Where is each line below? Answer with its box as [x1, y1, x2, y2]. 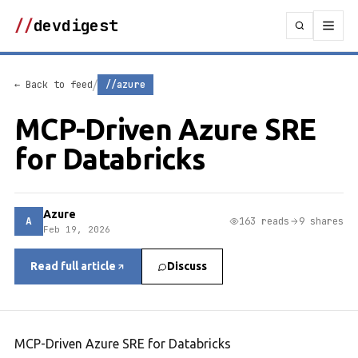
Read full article [30, 260, 116, 272]
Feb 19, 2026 [43, 224, 110, 235]
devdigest [33, 15, 118, 36]
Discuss [167, 260, 207, 272]
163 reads [239, 214, 289, 228]
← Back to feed [14, 78, 93, 91]
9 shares [299, 214, 344, 228]
